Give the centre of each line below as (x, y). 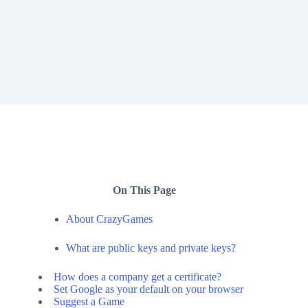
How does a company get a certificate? (137, 277)
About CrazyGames (109, 219)
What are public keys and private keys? (151, 248)
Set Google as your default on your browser (148, 289)
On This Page (144, 190)
